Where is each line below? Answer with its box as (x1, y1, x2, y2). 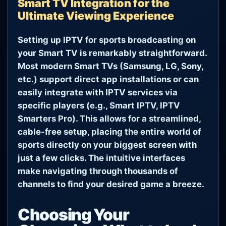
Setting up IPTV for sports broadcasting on (18, 34, 196, 45)
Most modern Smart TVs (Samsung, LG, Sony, (18, 61, 203, 71)
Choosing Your (18, 204, 129, 224)
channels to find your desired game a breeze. (18, 179, 204, 189)
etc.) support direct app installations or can (18, 74, 199, 84)
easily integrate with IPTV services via (18, 87, 178, 97)
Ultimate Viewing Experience (18, 9, 174, 23)
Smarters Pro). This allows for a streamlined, (18, 113, 201, 124)
